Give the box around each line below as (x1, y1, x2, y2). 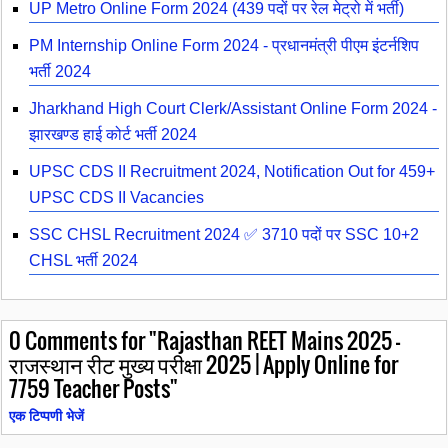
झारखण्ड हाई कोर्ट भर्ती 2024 (29, 126, 197, 143)
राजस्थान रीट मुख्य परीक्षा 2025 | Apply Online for (9, 346, 398, 380)
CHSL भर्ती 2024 (29, 252, 138, 269)
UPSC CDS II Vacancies (29, 189, 204, 206)
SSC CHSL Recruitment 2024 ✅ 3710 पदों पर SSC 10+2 (29, 226, 419, 243)
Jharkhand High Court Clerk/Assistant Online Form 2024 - (29, 100, 437, 117)
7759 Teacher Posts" (9, 370, 178, 404)
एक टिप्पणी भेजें (9, 407, 84, 424)
